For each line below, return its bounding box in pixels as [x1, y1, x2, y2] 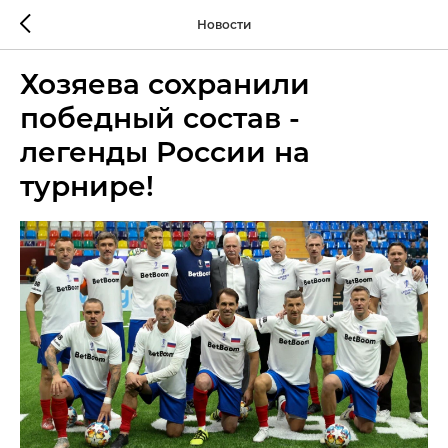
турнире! [20, 175, 154, 203]
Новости [197, 20, 251, 32]
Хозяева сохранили [20, 73, 310, 101]
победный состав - [20, 107, 300, 135]
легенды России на [20, 141, 310, 169]
